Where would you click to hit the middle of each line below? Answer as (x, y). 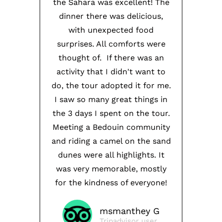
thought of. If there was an (111, 58)
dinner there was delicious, (111, 16)
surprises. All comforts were (111, 44)
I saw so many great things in (111, 100)
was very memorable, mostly (111, 169)
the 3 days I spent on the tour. (111, 113)
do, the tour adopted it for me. (111, 86)
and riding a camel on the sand (111, 141)
